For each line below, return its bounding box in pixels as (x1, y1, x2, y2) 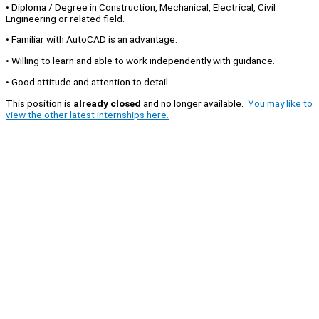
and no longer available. (141, 97, 248, 109)
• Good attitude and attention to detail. (6, 75, 170, 88)
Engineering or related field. (6, 12, 125, 24)
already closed (73, 97, 141, 109)
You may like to (248, 97, 313, 109)
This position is (6, 97, 73, 109)
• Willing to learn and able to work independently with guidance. (6, 55, 275, 67)
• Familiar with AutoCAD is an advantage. (6, 33, 177, 46)
